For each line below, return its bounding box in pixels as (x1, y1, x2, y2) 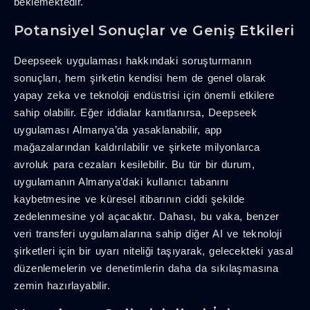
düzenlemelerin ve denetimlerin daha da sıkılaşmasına (14, 262, 279, 274)
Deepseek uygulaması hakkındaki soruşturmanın (14, 54, 252, 66)
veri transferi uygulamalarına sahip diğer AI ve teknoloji (14, 227, 282, 239)
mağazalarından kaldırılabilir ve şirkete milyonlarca (14, 140, 260, 153)
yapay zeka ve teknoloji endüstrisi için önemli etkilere (14, 89, 275, 101)
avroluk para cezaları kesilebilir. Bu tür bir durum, (14, 158, 255, 170)
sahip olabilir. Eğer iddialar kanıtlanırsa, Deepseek (14, 106, 257, 118)
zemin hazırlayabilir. (14, 279, 110, 291)
